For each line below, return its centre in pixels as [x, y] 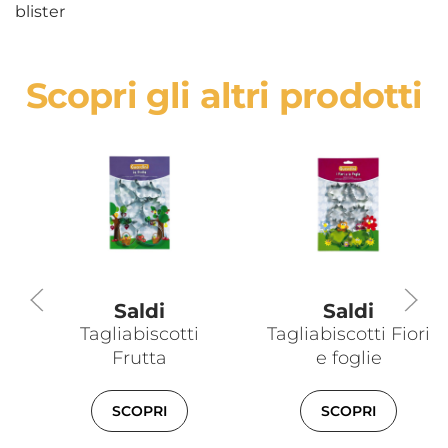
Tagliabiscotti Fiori [348, 334]
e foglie [348, 358]
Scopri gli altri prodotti [224, 96]
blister [40, 12]
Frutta [139, 358]
